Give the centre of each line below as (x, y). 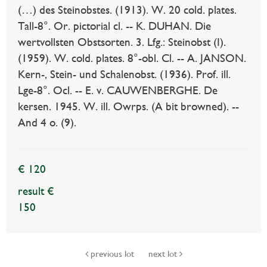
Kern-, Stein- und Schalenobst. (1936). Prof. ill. (124, 74)
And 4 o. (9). (47, 123)
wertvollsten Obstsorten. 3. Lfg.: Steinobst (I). (122, 42)
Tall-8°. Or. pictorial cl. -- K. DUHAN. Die (114, 26)
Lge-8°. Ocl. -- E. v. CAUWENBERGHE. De (118, 91)
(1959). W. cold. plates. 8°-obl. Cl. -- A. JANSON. (132, 58)
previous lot (112, 254)
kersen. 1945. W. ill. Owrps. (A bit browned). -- (128, 107)
